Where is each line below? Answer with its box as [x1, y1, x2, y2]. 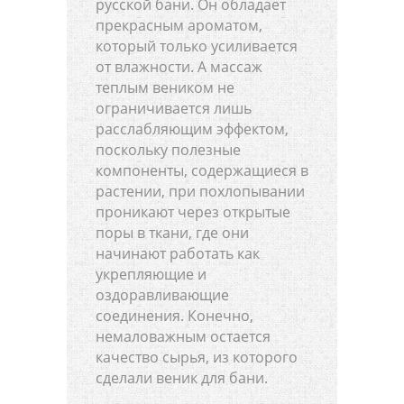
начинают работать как [96, 243, 260, 264]
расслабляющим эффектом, [96, 119, 289, 140]
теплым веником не [96, 78, 234, 98]
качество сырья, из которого [96, 347, 298, 368]
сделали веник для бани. [96, 368, 268, 389]
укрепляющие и [96, 264, 207, 285]
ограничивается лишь [96, 98, 252, 119]
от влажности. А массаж [96, 57, 262, 78]
